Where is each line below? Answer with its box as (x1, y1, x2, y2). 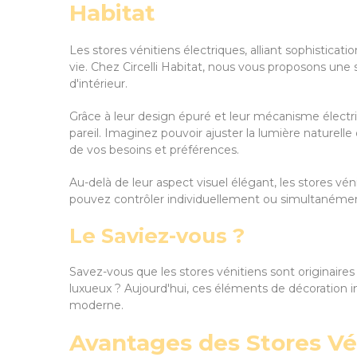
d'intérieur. (69, 76, 127, 91)
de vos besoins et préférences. (69, 143, 239, 157)
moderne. (69, 298, 124, 312)
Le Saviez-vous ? (69, 223, 245, 248)
